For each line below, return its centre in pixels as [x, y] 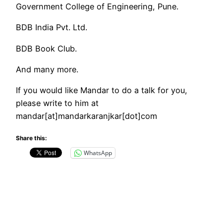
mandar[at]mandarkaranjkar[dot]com [86, 116]
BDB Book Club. [46, 48]
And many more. [47, 70]
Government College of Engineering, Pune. [97, 7]
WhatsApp [98, 153]
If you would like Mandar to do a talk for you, [102, 90]
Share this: [31, 138]
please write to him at [57, 103]
